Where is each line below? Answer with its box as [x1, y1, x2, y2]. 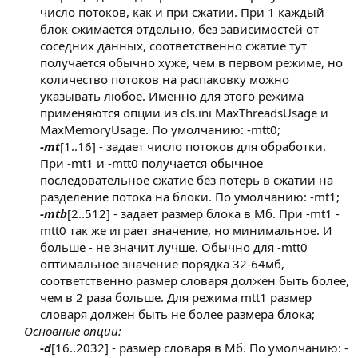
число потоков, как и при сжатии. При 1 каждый [40, 4, 324, 21]
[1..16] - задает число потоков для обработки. [60, 138, 326, 155]
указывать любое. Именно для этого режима [40, 88, 304, 105]
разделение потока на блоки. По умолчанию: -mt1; [40, 189, 340, 205]
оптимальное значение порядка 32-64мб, [40, 256, 284, 272]
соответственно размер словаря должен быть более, [40, 272, 349, 289]
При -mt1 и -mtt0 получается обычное [40, 155, 263, 172]
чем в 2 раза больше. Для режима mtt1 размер [40, 289, 312, 306]
